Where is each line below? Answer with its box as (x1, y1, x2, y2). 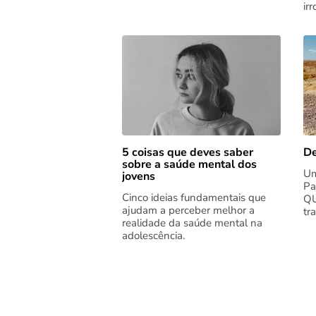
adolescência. (121, 228, 185, 243)
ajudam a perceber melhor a (121, 202, 255, 217)
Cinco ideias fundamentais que (121, 190, 266, 205)
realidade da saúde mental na (121, 215, 262, 230)
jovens (121, 168, 155, 184)
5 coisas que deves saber (121, 144, 253, 160)
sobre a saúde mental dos (121, 156, 257, 172)
